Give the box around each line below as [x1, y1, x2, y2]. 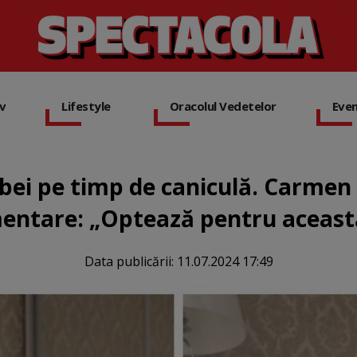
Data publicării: [84, 253, 177, 270]
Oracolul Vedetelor [169, 98, 277, 115]
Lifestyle [61, 98, 111, 115]
